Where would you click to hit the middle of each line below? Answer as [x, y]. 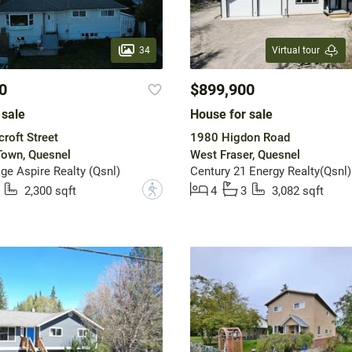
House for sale [231, 115]
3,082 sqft [297, 191]
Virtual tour [295, 51]
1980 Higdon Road [240, 138]
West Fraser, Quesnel [245, 155]
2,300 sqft [50, 191]
